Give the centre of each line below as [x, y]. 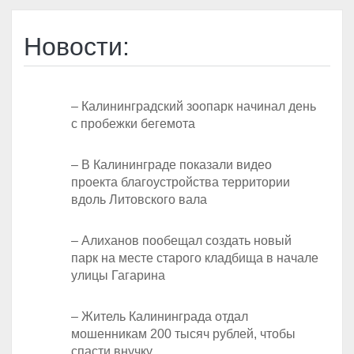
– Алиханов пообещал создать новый [181, 241]
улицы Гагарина [118, 275]
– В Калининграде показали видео [171, 165]
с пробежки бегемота [133, 124]
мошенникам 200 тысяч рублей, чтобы [183, 334]
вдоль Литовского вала [139, 200]
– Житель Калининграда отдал [160, 316]
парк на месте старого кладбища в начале [195, 258]
